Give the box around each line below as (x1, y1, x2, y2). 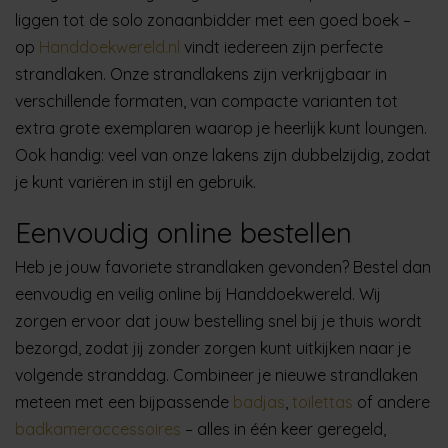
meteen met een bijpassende (15, 391, 233, 412)
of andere (353, 391, 430, 412)
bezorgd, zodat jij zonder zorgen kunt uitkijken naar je (15, 337, 411, 358)
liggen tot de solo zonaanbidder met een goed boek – (15, 9, 411, 30)
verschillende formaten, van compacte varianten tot (15, 90, 398, 111)
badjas (233, 391, 285, 412)
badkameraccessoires (15, 418, 181, 439)
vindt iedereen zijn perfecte (180, 36, 383, 57)
